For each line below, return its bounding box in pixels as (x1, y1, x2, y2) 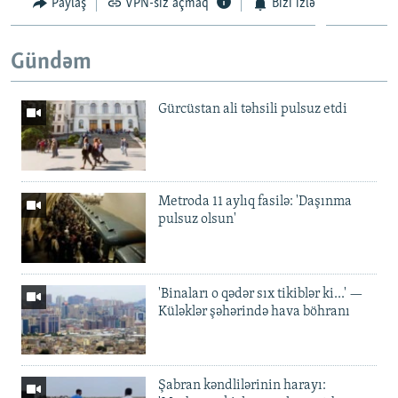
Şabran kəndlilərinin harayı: (158, 378, 326, 394)
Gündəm (11, 50, 92, 75)
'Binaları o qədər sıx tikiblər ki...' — (158, 286, 363, 301)
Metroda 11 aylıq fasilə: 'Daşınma (158, 194, 352, 209)
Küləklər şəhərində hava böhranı (158, 304, 350, 319)
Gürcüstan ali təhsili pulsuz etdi (158, 102, 347, 117)
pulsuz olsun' (158, 211, 236, 227)
